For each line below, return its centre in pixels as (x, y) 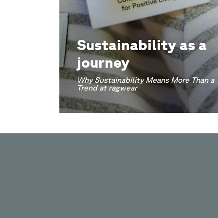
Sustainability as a (142, 45)
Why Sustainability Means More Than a (145, 80)
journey (103, 62)
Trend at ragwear (107, 88)
